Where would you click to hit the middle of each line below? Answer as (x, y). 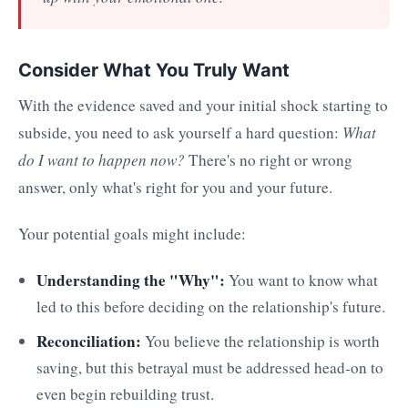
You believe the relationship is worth (260, 342)
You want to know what (301, 280)
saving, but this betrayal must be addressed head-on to (210, 368)
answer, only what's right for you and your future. (175, 188)
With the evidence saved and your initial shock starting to (203, 106)
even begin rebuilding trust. (125, 394)
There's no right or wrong (269, 160)
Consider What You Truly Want (154, 70)
